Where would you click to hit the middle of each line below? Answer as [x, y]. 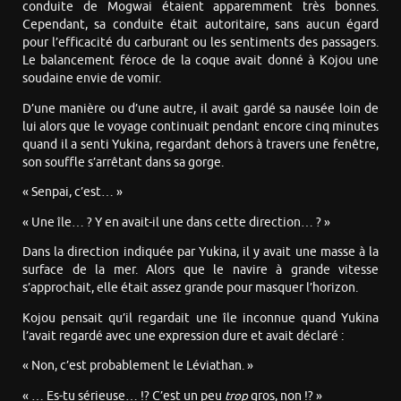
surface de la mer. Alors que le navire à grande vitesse [200, 270]
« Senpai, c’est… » [73, 192]
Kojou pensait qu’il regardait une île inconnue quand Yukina [200, 318]
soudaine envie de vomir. [92, 79]
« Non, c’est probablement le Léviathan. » [138, 366]
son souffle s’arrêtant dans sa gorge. [123, 162]
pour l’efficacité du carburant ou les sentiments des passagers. [200, 43]
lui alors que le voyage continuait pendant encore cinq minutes [200, 126]
